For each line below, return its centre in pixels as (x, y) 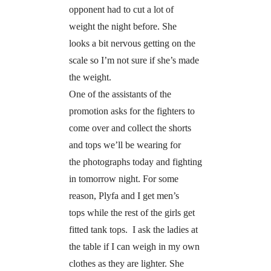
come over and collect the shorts (130, 128)
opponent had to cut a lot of (121, 9)
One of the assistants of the (120, 94)
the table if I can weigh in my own (134, 246)
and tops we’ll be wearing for (125, 145)
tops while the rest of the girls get (132, 212)
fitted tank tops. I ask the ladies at (133, 229)
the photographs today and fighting (135, 162)
